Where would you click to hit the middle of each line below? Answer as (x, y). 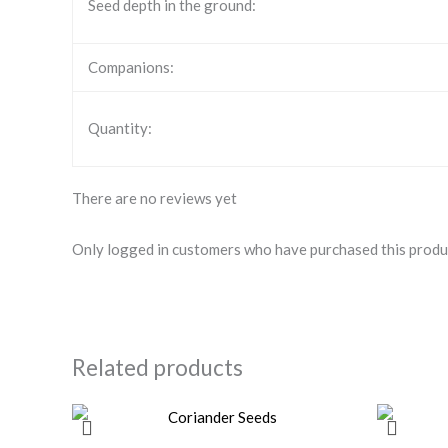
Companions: (131, 67)
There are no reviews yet (154, 198)
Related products (157, 368)
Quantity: (120, 128)
